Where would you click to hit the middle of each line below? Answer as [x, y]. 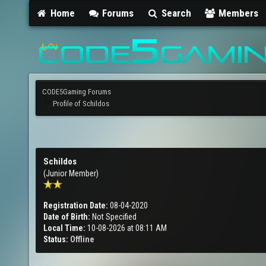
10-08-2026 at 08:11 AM [126, 228]
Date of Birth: [67, 217]
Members [237, 13]
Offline [82, 239]
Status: [56, 239]
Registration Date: [76, 205]
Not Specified [114, 217]
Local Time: [64, 228]
